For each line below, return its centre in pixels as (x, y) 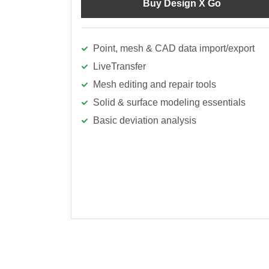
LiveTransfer (119, 66)
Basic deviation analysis (145, 120)
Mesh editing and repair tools (155, 84)
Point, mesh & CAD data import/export (174, 48)
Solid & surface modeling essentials (169, 102)
